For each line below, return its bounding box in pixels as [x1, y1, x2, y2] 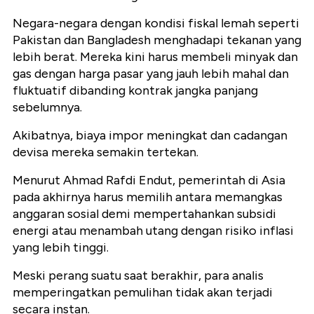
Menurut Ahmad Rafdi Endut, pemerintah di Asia [13, 172, 285, 189]
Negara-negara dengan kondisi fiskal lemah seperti [13, 15, 299, 32]
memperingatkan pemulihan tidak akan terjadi [13, 285, 273, 301]
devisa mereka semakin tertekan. [13, 144, 198, 161]
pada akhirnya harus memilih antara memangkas [13, 189, 282, 205]
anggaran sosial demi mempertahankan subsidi [13, 206, 276, 222]
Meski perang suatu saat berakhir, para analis [13, 268, 264, 284]
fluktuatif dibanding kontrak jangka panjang [13, 83, 258, 99]
